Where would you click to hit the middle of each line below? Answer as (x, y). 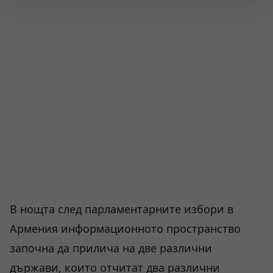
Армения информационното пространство (125, 229)
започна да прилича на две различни (111, 248)
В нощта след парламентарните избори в (122, 209)
